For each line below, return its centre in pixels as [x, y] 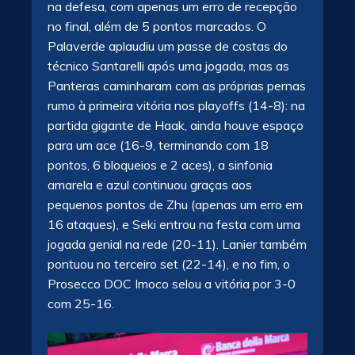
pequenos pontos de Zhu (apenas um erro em [175, 205]
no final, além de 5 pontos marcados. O [157, 27]
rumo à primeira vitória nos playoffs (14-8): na [176, 106]
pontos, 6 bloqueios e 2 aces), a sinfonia [160, 165]
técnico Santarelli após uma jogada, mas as [168, 66]
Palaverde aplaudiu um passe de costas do [168, 46]
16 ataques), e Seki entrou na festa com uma [174, 225]
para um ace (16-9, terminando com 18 [158, 145]
